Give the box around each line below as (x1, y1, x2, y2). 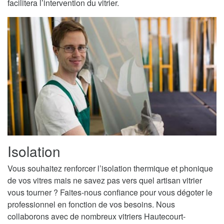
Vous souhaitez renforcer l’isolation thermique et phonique (7, 162, 213, 174)
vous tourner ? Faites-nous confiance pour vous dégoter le (7, 186, 212, 198)
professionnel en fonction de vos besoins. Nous (7, 198, 175, 210)
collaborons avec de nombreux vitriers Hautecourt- (7, 210, 185, 222)
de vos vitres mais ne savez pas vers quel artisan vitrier (7, 174, 202, 186)
